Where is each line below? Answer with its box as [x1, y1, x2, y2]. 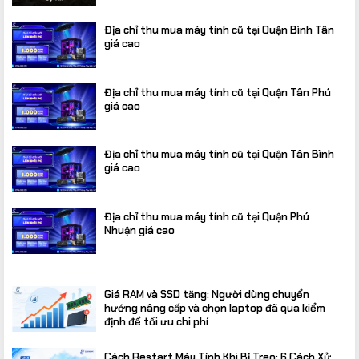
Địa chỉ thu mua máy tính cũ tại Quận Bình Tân [104, 23, 337, 38]
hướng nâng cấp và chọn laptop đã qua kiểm [104, 301, 325, 316]
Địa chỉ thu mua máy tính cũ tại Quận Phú [104, 209, 309, 224]
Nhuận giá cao [104, 223, 175, 237]
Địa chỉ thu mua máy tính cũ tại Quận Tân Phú [104, 85, 331, 99]
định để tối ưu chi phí [104, 315, 208, 329]
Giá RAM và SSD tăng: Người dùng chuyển [104, 288, 309, 302]
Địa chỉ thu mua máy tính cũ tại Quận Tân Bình [104, 147, 334, 162]
